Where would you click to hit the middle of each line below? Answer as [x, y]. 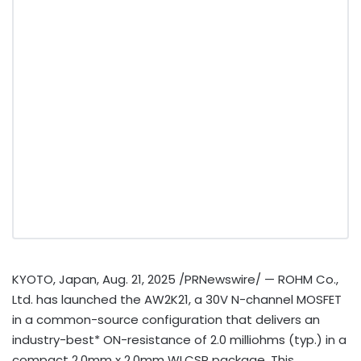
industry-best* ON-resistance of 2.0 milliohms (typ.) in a [179, 339]
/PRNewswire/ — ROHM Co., [257, 279]
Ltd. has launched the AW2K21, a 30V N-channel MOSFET [177, 299]
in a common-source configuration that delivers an [166, 319]
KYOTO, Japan [54, 279]
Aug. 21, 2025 [139, 279]
